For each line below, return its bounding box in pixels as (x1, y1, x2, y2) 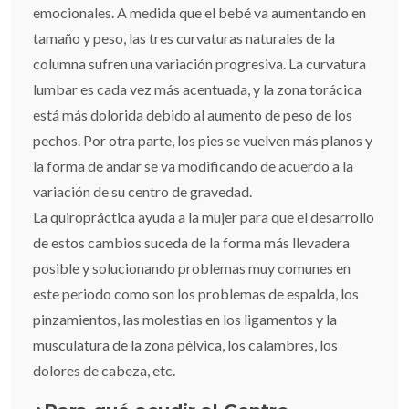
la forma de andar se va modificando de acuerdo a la (33, 156, 353, 174)
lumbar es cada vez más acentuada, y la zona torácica (33, 79, 362, 98)
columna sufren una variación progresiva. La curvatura (33, 54, 366, 72)
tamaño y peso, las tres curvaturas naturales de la (33, 28, 335, 47)
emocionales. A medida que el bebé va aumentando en (33, 3, 366, 21)
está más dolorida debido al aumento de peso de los (33, 105, 352, 123)
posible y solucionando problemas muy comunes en (33, 258, 351, 277)
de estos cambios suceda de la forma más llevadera (33, 233, 350, 251)
